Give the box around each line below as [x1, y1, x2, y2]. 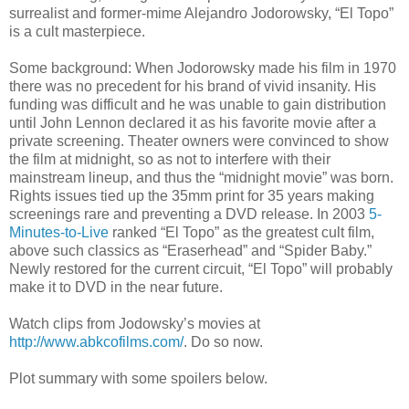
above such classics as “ [9, 242, 167, 258]
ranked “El [109, 224, 183, 240]
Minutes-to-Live [9, 224, 109, 240]
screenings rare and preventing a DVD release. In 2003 [9, 205, 369, 222]
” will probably [302, 260, 393, 277]
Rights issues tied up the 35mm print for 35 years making [9, 187, 374, 204]
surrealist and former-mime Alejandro [9, 5, 251, 21]
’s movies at [184, 315, 260, 331]
